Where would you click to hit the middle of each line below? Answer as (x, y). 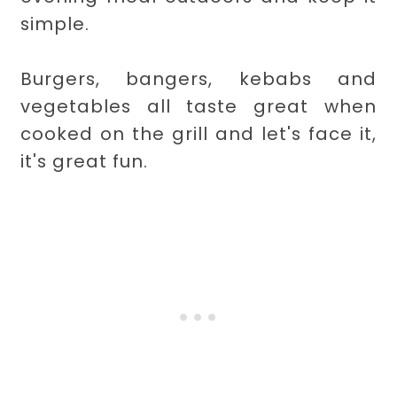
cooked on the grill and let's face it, (198, 133)
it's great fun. (85, 161)
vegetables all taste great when (198, 106)
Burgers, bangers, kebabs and (198, 78)
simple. (55, 23)
